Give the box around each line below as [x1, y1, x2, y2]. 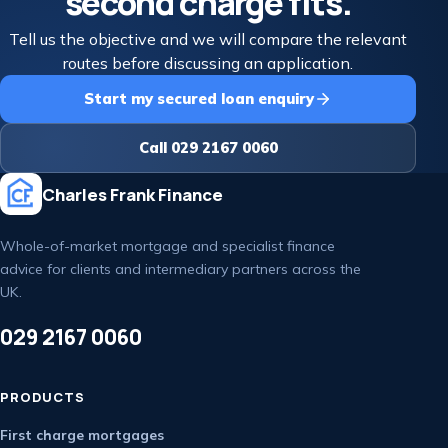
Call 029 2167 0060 [138, 138, 278, 157]
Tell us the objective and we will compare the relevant [9, 29, 407, 49]
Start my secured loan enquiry [84, 89, 314, 108]
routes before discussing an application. [63, 53, 353, 73]
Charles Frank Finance [42, 182, 223, 206]
